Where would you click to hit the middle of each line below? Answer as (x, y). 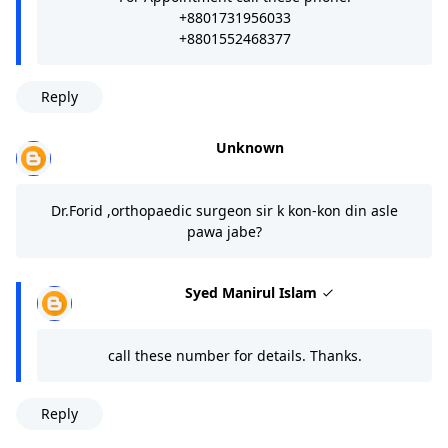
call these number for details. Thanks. (234, 355)
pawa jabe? (224, 231)
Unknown (249, 147)
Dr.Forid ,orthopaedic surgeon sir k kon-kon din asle (224, 210)
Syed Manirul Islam (253, 292)
